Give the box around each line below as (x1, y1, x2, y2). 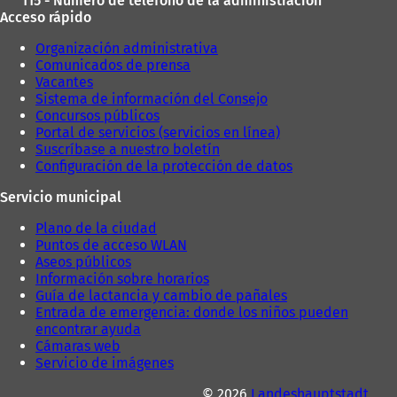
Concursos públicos (35, 107, 160, 125)
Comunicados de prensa (35, 57, 191, 74)
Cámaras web (35, 338, 121, 355)
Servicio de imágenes (35, 354, 174, 372)
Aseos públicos (35, 253, 131, 271)
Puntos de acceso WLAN (35, 237, 187, 254)
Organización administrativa (35, 40, 218, 58)
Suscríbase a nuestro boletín (35, 141, 220, 159)
